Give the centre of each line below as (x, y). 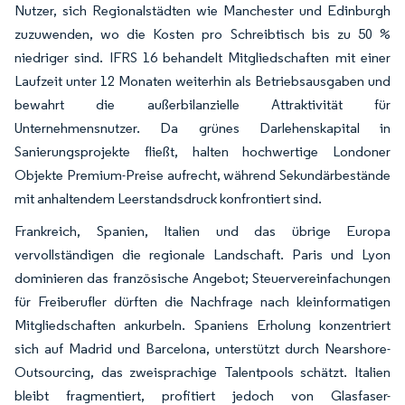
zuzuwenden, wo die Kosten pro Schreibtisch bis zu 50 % (202, 33)
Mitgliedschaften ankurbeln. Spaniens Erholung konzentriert (202, 325)
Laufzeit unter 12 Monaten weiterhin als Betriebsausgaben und (202, 80)
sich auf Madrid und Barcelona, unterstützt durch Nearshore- (202, 348)
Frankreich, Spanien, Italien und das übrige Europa (202, 231)
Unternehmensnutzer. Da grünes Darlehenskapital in (202, 127)
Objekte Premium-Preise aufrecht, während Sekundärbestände (202, 174)
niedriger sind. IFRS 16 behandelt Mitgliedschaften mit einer (202, 57)
